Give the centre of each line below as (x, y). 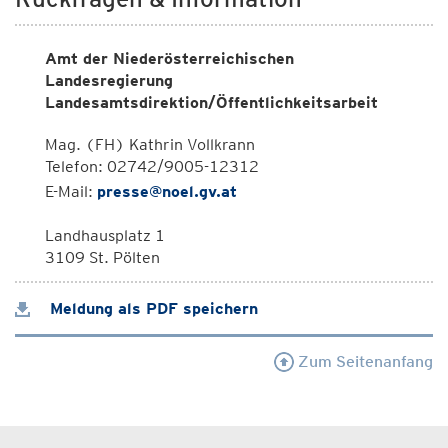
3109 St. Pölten (102, 257)
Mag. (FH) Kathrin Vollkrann (150, 144)
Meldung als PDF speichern (151, 308)
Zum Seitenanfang (363, 361)
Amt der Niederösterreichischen (169, 58)
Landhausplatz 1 (105, 235)
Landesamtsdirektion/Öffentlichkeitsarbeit (211, 102)
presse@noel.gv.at (167, 191)
